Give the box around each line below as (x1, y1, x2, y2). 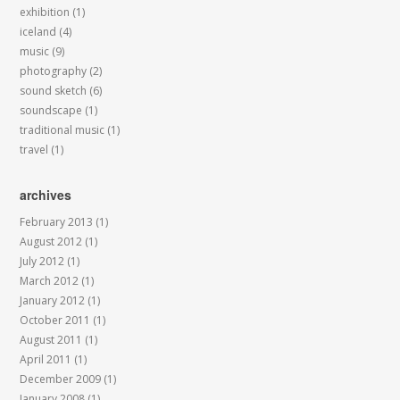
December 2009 (20, 371, 102, 387)
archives (20, 186, 72, 204)
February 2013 (20, 214, 94, 229)
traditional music (20, 122, 105, 137)
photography (20, 63, 87, 79)
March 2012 (20, 273, 79, 288)
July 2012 (20, 254, 65, 269)
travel (20, 142, 49, 157)
